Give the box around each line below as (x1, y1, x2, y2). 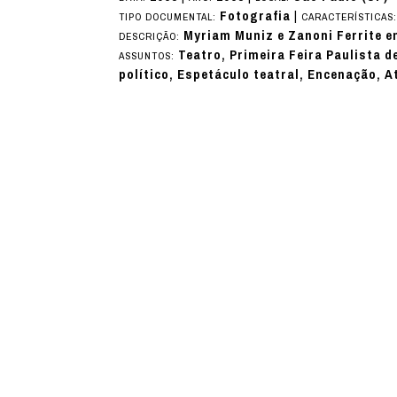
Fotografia (220, 3, 292, 28)
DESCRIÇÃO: (119, 26, 184, 46)
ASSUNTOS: (119, 45, 179, 66)
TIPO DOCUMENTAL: (119, 6, 221, 27)
